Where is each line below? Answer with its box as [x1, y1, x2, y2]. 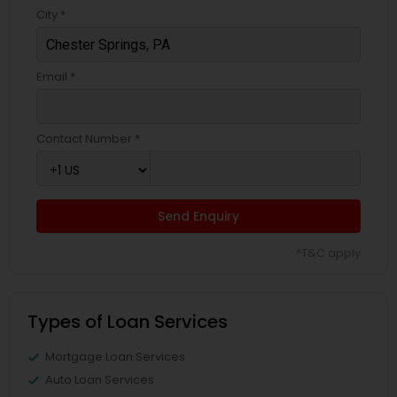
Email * [36, 68, 75, 85]
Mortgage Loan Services [45, 348, 185, 365]
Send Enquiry [158, 207, 239, 225]
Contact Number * [36, 130, 140, 147]
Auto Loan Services [45, 371, 154, 388]
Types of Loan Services [27, 309, 228, 334]
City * [36, 6, 66, 23]
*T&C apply [296, 245, 361, 261]
